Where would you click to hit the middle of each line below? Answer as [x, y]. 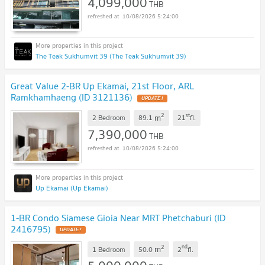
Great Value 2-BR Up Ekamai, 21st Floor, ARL [102, 85]
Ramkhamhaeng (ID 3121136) [72, 97]
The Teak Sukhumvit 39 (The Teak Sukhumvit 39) [111, 56]
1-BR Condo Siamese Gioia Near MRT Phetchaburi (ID [118, 217]
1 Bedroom [109, 249]
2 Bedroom [109, 118]
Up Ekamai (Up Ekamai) [72, 188]
